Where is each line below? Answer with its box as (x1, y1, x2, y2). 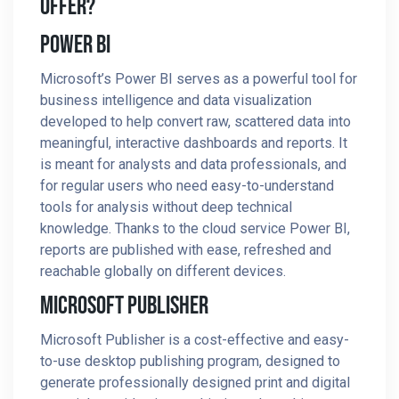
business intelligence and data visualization (40, 92, 312, 109)
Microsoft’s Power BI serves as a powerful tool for (40, 70, 357, 87)
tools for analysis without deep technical (40, 199, 292, 216)
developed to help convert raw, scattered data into (40, 113, 351, 130)
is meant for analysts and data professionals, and (40, 156, 346, 173)
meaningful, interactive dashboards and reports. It (40, 134, 347, 151)
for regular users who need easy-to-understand (40, 177, 334, 194)
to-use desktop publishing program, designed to (40, 353, 340, 370)
